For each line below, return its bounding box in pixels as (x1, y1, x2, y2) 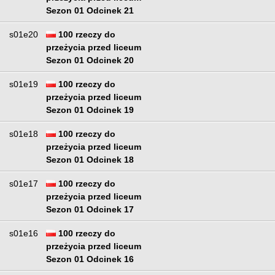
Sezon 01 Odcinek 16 (46, 254, 134, 265)
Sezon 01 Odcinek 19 (46, 105, 134, 115)
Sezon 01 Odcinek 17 (46, 204, 134, 215)
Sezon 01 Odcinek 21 (46, 6, 134, 16)
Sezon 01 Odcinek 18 (46, 155, 134, 165)
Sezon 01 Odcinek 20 (46, 55, 134, 66)
